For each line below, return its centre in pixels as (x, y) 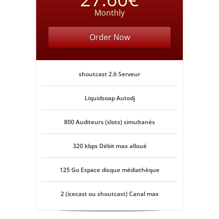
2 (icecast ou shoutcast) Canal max (109, 194)
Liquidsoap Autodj (109, 98)
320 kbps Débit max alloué (109, 146)
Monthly (109, 13)
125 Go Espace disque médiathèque (109, 170)
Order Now (109, 37)
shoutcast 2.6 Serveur (109, 74)
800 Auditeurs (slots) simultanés (109, 122)
